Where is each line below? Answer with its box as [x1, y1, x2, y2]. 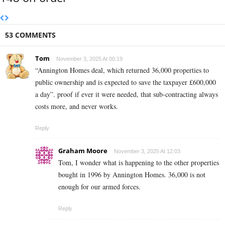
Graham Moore [58, 146, 107, 155]
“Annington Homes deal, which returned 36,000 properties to [35, 65, 209, 75]
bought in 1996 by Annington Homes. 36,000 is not [58, 169, 205, 179]
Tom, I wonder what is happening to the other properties [58, 157, 219, 167]
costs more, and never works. [35, 101, 118, 111]
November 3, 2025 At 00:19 [56, 55, 123, 62]
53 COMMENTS [5, 30, 56, 40]
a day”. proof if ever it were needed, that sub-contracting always [35, 89, 218, 99]
